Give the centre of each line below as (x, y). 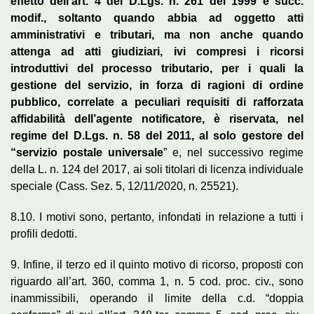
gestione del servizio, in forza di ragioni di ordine (157, 85)
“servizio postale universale (87, 152)
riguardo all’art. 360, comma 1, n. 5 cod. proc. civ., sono (157, 281)
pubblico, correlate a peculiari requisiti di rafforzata (157, 102)
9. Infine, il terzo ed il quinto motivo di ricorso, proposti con (157, 264)
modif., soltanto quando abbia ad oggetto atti (157, 18)
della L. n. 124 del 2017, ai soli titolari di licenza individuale (157, 169)
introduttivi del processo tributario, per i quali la (157, 68)
